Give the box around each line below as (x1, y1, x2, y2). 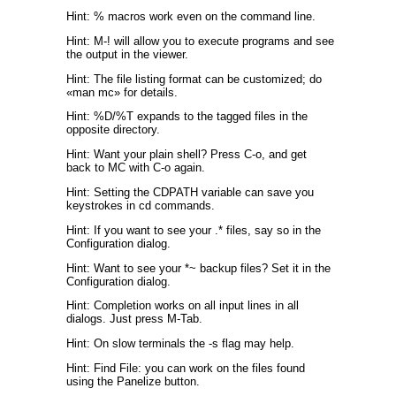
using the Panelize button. (66, 374, 200, 388)
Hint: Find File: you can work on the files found (66, 361, 305, 375)
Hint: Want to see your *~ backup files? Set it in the (66, 261, 331, 275)
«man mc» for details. (66, 85, 178, 99)
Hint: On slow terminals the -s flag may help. (66, 337, 294, 351)
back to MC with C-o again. (66, 161, 205, 175)
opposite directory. (66, 123, 160, 137)
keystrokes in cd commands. (66, 198, 215, 212)
